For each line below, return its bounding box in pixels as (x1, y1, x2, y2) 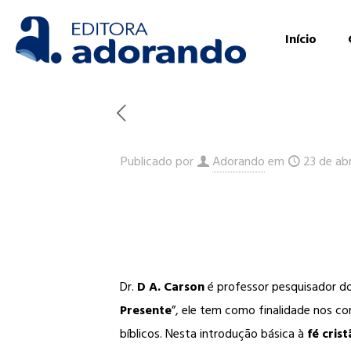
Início (285, 29, 317, 49)
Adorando (212, 151, 265, 172)
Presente (119, 300, 172, 320)
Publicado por (121, 151, 194, 172)
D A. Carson (136, 277, 204, 297)
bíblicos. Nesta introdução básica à (119, 324, 307, 344)
